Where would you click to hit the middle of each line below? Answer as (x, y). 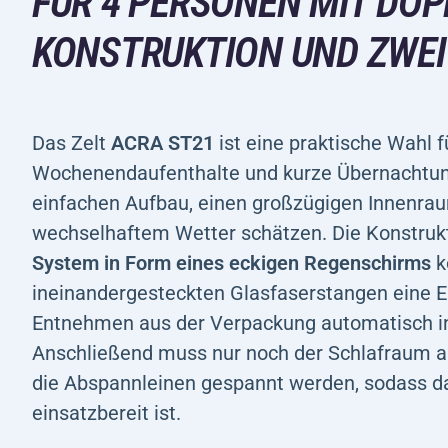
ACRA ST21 (162, 142)
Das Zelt (71, 142)
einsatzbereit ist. (106, 412)
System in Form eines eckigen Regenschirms (231, 262)
